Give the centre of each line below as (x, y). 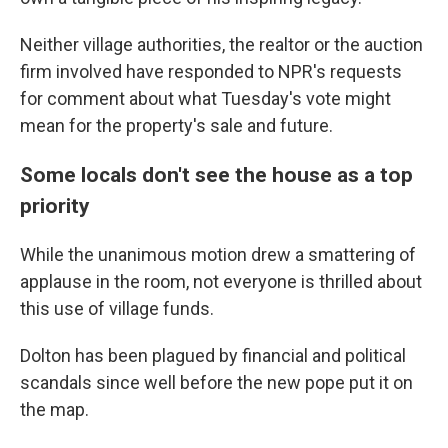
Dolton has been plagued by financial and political (213, 355)
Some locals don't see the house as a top (216, 174)
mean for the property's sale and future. (176, 125)
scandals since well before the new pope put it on (216, 382)
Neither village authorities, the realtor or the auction (221, 44)
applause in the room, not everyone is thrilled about (221, 281)
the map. (54, 409)
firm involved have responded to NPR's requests (211, 71)
